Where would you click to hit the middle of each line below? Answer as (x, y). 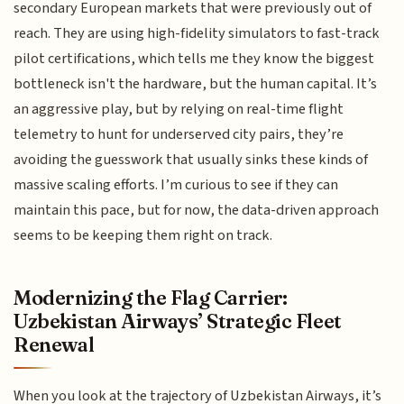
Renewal (54, 345)
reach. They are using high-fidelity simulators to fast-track (197, 33)
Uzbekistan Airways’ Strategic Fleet (178, 321)
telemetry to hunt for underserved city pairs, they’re (179, 134)
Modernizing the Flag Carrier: (151, 298)
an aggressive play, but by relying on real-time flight (179, 109)
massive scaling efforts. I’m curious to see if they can (176, 184)
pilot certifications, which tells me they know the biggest (194, 58)
